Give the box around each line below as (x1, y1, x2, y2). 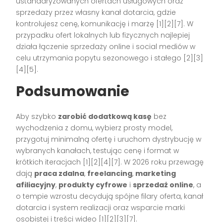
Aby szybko (16, 111, 58, 121)
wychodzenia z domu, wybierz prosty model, (16, 122, 173, 133)
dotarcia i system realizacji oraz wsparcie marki (16, 202, 185, 213)
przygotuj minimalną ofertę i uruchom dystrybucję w (16, 134, 202, 144)
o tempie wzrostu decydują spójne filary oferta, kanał (16, 191, 204, 201)
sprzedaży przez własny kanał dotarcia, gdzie (16, 7, 176, 17)
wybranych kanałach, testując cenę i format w (16, 145, 179, 156)
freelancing (87, 168, 133, 178)
